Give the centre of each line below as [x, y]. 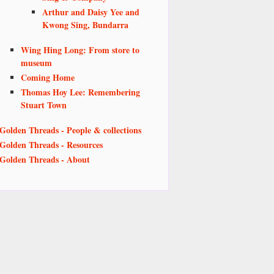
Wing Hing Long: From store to [80, 50]
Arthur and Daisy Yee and [91, 12]
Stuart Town [44, 105]
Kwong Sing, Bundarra [85, 25]
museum [36, 63]
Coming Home [48, 78]
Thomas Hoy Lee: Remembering [80, 92]
